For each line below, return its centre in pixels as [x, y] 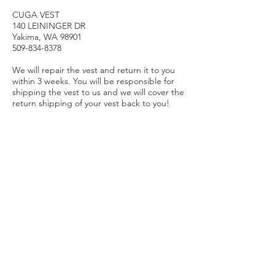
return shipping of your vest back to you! [91, 103]
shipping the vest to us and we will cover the [98, 92]
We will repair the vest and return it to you [94, 70]
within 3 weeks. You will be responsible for [93, 81]
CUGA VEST [36, 15]
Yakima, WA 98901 [47, 37]
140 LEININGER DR [49, 26]
